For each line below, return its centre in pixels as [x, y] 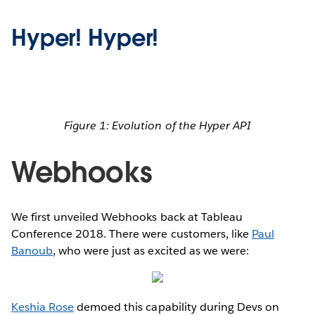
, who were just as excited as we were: [151, 250]
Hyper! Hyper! [85, 37]
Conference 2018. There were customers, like [131, 233]
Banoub [32, 250]
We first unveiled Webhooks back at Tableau [127, 217]
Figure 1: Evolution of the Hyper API [157, 125]
